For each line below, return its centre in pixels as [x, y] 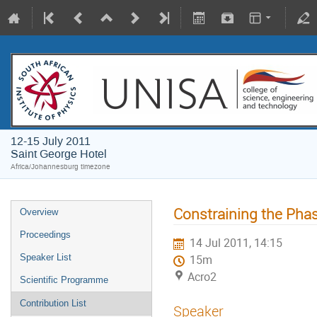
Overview [39, 212]
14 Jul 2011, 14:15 [236, 243]
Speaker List [46, 257]
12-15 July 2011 [51, 141]
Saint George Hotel [59, 154]
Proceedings [45, 235]
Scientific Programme [64, 280]
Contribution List [53, 303]
